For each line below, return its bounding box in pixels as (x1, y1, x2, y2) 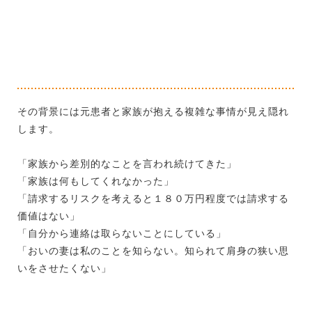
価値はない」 (17, 210, 80, 221)
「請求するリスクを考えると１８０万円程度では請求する (17, 192, 289, 204)
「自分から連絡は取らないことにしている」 (17, 227, 226, 239)
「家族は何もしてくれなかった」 (17, 175, 174, 187)
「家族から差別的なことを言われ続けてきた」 (17, 157, 237, 169)
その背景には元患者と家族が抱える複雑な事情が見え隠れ (17, 105, 289, 117)
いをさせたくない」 (17, 262, 111, 274)
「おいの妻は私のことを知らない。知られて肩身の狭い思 (17, 244, 289, 256)
